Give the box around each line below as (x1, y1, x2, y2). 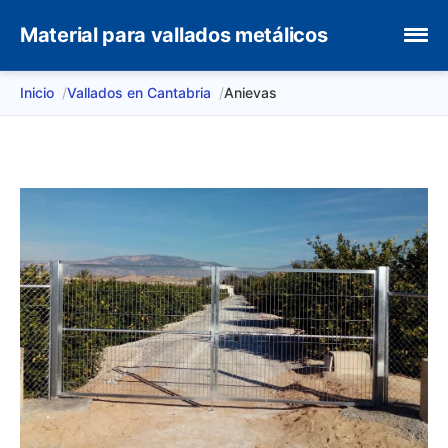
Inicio (20, 84, 54, 101)
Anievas (224, 84, 277, 101)
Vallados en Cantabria (67, 84, 211, 101)
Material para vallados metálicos (20, 23, 328, 47)
